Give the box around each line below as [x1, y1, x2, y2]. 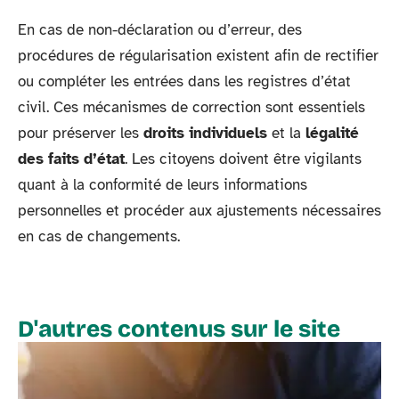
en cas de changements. [18, 227, 180, 247]
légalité [305, 124, 359, 143]
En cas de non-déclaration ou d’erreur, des [18, 20, 302, 40]
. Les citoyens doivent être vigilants [125, 150, 362, 169]
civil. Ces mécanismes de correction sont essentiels [18, 98, 365, 118]
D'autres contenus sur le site [18, 315, 340, 344]
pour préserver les [18, 124, 143, 143]
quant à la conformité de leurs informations [18, 175, 307, 195]
